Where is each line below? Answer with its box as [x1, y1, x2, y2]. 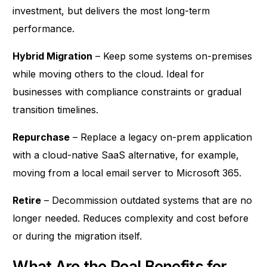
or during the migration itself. [13, 229, 142, 242]
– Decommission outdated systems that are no [41, 194, 253, 206]
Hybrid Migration [13, 49, 93, 62]
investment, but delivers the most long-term [13, 4, 210, 17]
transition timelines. [13, 103, 99, 116]
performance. [13, 22, 75, 35]
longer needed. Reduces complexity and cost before [13, 212, 249, 224]
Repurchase [13, 131, 70, 143]
